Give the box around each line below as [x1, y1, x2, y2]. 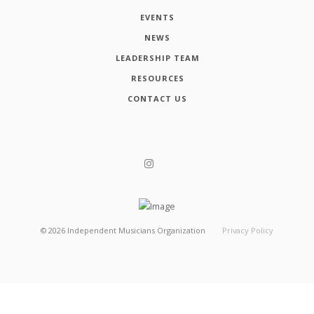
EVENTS [140, 11, 175, 22]
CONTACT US [128, 93, 187, 104]
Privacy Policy [221, 225, 273, 236]
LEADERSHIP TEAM [115, 52, 200, 63]
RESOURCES [130, 72, 184, 83]
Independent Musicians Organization [67, 225, 206, 236]
